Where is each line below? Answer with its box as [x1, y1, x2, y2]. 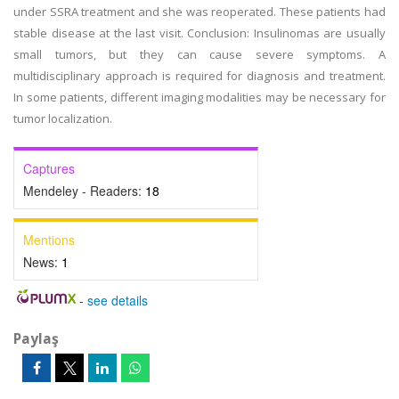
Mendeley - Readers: [23, 182, 145, 199]
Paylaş [13, 329, 59, 348]
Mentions [23, 231, 75, 248]
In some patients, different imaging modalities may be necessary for [13, 89, 386, 105]
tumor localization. [13, 110, 112, 126]
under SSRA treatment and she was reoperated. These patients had [13, 4, 386, 20]
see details [86, 291, 148, 309]
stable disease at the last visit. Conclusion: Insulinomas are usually [13, 25, 386, 41]
